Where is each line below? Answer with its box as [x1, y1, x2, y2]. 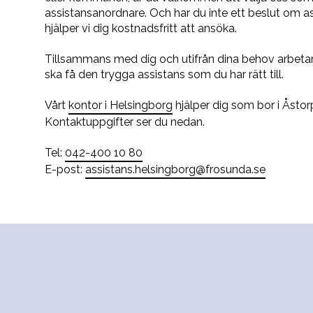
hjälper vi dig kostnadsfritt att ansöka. [45, 21, 240, 35]
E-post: [45, 162, 85, 176]
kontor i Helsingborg [68, 98, 173, 112]
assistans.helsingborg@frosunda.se [85, 162, 265, 176]
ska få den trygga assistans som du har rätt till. [45, 67, 284, 81]
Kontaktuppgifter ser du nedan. [45, 115, 205, 129]
